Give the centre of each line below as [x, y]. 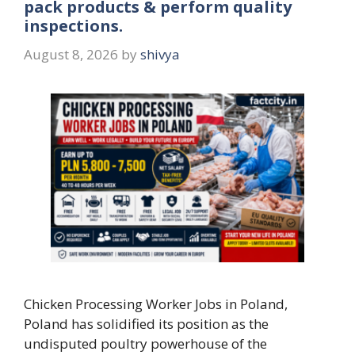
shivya [160, 54]
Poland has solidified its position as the [146, 323]
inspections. [73, 26]
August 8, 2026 [71, 54]
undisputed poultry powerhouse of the [145, 343]
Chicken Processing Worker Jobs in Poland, [156, 303]
